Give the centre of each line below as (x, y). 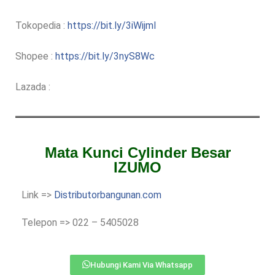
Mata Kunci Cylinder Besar (137, 152)
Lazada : (33, 87)
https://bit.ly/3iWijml (112, 25)
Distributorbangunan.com (108, 195)
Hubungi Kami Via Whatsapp (141, 265)
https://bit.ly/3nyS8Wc (105, 56)
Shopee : (35, 56)
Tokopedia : (41, 25)
